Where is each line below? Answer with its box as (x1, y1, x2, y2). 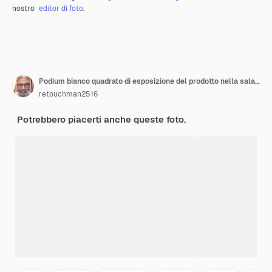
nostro (12, 4, 36, 14)
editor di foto (39, 4, 83, 14)
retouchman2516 (39, 89, 98, 100)
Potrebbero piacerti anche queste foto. (17, 114, 186, 126)
